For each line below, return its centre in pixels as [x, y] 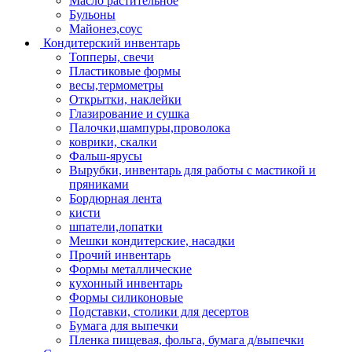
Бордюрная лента [115, 198]
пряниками [99, 184]
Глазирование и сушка [129, 113]
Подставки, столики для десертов [159, 311]
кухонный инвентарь [126, 283]
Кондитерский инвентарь [112, 42]
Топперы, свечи [112, 57]
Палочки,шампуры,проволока [150, 127]
